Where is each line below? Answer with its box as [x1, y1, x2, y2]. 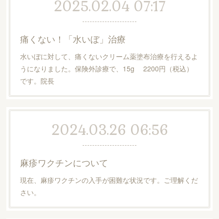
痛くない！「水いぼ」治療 [20, 32, 126, 45]
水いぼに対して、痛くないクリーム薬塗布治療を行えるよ [20, 51, 198, 61]
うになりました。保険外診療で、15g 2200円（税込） [20, 64, 193, 73]
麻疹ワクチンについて [20, 156, 108, 169]
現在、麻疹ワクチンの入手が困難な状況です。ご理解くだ [20, 175, 198, 185]
